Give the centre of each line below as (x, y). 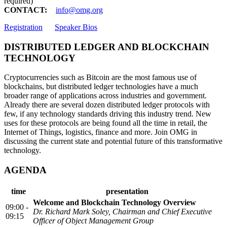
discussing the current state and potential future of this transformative (113, 141)
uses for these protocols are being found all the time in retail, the (106, 123)
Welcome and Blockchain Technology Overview (115, 202)
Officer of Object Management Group (93, 220)
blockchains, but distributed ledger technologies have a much (101, 87)
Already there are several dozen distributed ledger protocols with (107, 105)
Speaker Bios (76, 27)
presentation (127, 191)
